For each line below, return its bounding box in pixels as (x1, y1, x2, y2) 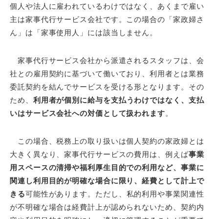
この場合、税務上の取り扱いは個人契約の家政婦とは (10, 136, 204, 145)
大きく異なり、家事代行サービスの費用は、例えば (10, 150, 189, 158)
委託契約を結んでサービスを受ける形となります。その (10, 82, 204, 91)
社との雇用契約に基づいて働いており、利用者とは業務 (10, 69, 204, 78)
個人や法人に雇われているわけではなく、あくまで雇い (10, 1, 204, 10)
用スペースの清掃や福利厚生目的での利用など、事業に (10, 163, 204, 172)
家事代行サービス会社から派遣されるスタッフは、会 (10, 56, 204, 65)
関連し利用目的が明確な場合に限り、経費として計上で (10, 176, 204, 185)
